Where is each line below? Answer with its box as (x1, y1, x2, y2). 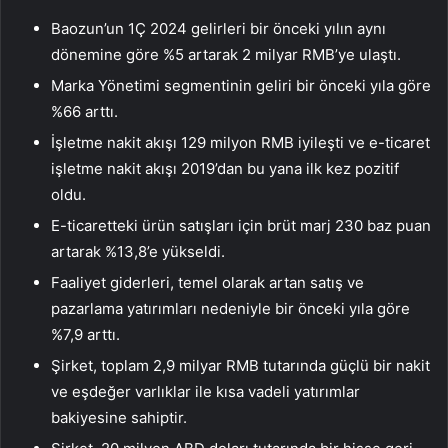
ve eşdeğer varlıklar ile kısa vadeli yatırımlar (51, 382, 360, 402)
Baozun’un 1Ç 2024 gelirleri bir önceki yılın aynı (51, 19, 386, 39)
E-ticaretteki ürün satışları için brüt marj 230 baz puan (51, 216, 431, 236)
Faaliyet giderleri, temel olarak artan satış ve (51, 273, 364, 293)
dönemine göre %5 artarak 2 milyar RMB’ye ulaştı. (51, 45, 401, 65)
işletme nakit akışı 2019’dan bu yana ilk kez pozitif (51, 159, 399, 179)
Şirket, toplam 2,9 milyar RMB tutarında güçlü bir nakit (51, 356, 430, 376)
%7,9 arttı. (51, 325, 120, 345)
